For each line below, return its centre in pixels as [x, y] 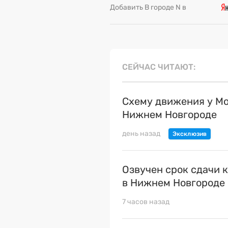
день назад [141, 134]
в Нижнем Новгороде [174, 183]
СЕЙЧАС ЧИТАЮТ [158, 67]
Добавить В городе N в [148, 8]
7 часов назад [146, 202]
